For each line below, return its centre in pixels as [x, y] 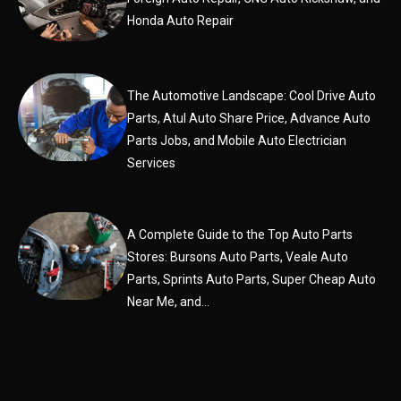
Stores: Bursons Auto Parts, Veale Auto [238, 257]
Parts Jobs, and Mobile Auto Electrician [237, 141]
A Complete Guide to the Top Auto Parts [240, 235]
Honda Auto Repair [181, 21]
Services [152, 163]
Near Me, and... [169, 302]
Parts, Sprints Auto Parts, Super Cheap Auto [252, 280]
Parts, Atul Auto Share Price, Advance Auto [249, 119]
